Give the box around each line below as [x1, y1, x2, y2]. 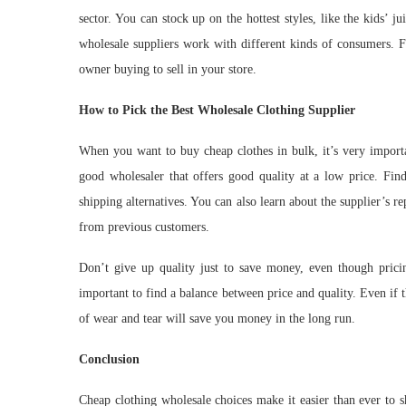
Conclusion [79, 352, 140, 366]
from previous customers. [79, 219, 209, 234]
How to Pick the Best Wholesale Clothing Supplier [79, 102, 355, 117]
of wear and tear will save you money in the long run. [79, 311, 355, 325]
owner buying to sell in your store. [79, 62, 256, 76]
